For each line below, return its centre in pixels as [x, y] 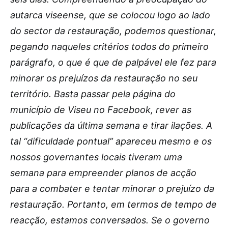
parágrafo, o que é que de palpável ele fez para [113, 62]
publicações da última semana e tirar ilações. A [111, 125]
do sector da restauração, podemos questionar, [113, 31]
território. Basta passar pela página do [93, 94]
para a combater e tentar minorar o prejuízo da [112, 189]
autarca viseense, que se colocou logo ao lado [110, 15]
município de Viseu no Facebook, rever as [101, 110]
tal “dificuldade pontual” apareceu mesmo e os [111, 141]
